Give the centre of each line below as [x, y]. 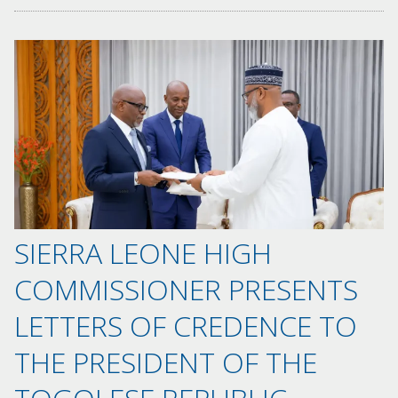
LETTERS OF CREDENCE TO [186, 326]
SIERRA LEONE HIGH [143, 253]
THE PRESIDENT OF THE [166, 362]
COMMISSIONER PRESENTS [186, 290]
